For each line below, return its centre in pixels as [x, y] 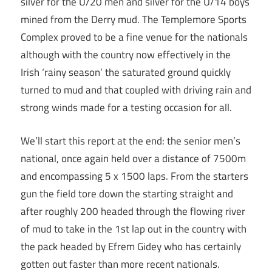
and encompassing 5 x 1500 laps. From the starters [134, 176]
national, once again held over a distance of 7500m [133, 158]
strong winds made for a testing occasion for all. [126, 108]
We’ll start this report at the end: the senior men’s [131, 141]
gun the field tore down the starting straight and [127, 193]
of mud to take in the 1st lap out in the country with [134, 229]
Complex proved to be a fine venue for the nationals [134, 37]
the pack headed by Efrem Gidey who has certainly [131, 246]
